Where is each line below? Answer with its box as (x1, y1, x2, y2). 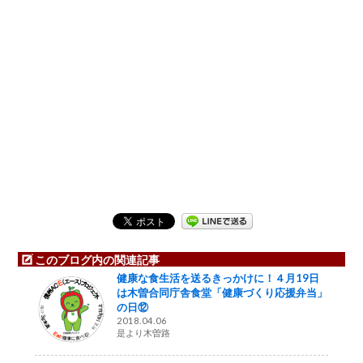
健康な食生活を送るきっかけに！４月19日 (117, 271, 320, 285)
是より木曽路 (117, 327, 171, 339)
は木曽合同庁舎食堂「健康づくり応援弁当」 (117, 286, 328, 300)
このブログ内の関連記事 (35, 254, 160, 266)
